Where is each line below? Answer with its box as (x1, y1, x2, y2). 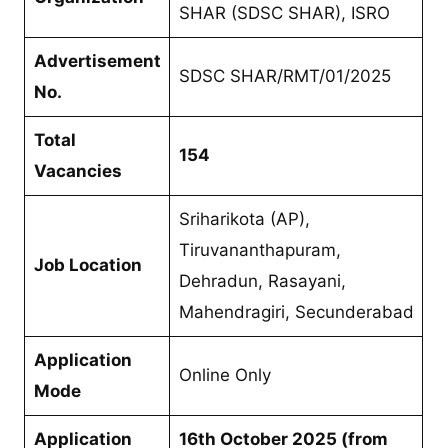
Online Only (178, 364, 271, 385)
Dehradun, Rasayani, (178, 270, 346, 291)
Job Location (33, 254, 142, 275)
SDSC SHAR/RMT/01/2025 (178, 65, 391, 86)
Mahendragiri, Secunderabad (178, 301, 414, 322)
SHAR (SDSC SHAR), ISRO (178, 2, 390, 23)
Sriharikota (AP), (178, 208, 310, 229)
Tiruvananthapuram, (178, 239, 341, 260)
